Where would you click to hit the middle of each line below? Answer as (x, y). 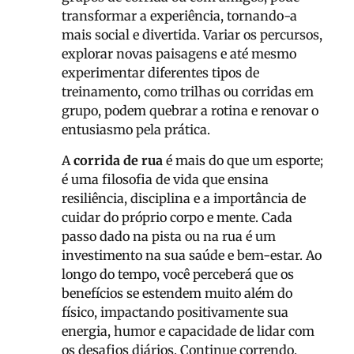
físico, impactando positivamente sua (175, 312)
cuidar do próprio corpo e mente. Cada (177, 217)
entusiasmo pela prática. (136, 130)
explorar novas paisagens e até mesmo (179, 54)
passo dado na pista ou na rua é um (169, 236)
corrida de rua (118, 160)
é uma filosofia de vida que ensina (165, 179)
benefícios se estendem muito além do (177, 293)
